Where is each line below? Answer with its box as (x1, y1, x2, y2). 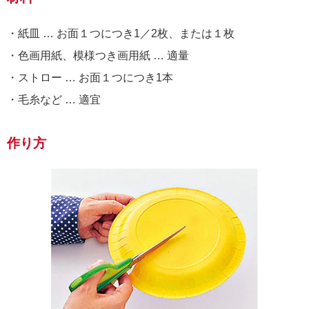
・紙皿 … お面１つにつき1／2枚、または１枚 (7, 27, 235, 39)
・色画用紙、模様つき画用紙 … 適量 (7, 49, 189, 61)
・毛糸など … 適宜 (7, 93, 101, 106)
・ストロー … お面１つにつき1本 (7, 71, 173, 83)
